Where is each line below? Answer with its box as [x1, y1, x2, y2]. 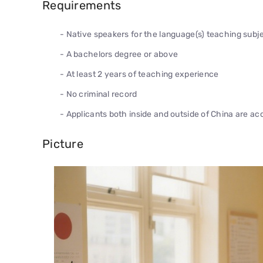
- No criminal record [60, 89, 137, 99]
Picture [42, 136, 83, 151]
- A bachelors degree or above [60, 49, 178, 59]
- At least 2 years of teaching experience [60, 69, 219, 79]
